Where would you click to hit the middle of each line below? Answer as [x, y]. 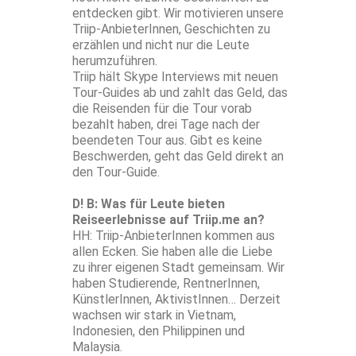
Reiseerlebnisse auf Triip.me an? [168, 220]
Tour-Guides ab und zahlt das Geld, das [180, 93]
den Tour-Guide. [116, 172]
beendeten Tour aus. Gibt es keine [167, 141]
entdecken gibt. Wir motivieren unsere [178, 14]
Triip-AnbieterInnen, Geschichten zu [171, 29]
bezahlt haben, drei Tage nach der [166, 125]
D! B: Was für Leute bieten [149, 204]
